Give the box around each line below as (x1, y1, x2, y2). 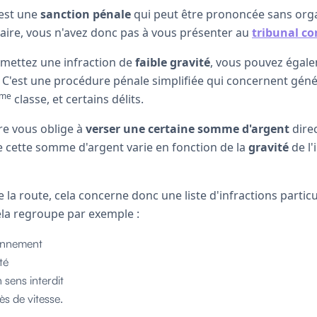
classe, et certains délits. (11, 91, 144, 107)
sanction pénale (40, 6, 131, 22)
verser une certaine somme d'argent (86, 120, 289, 137)
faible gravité (135, 54, 210, 70)
